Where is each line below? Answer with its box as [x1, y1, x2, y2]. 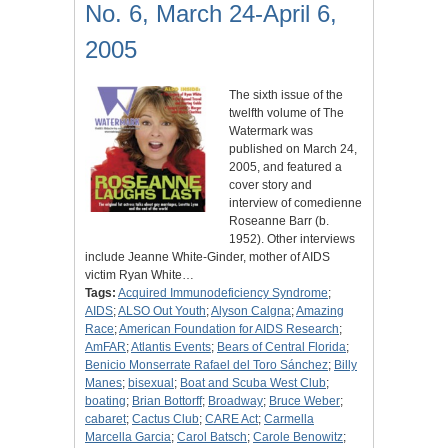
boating [85, 394, 126, 409]
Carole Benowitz [253, 430, 343, 445]
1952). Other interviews [229, 232, 355, 247]
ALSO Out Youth [118, 304, 206, 319]
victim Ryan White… [85, 268, 194, 283]
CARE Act [205, 412, 258, 427]
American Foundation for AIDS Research [119, 322, 339, 337]
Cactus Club [132, 412, 199, 427]
